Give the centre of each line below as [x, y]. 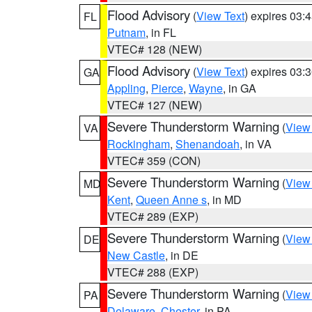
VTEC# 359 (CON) [154, 161]
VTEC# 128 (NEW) [155, 49]
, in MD [224, 200]
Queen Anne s [171, 200]
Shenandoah [208, 144]
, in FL [161, 32]
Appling [126, 88]
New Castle [136, 255]
